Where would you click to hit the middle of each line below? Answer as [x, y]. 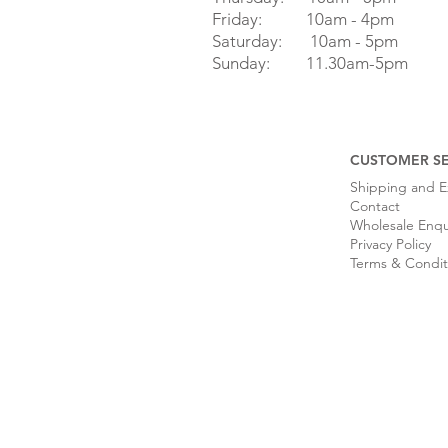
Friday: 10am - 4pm [303, 18]
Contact [375, 205]
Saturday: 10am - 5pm [305, 40]
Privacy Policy [390, 243]
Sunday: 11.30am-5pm [310, 62]
